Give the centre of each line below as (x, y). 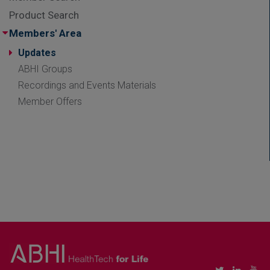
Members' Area (45, 33)
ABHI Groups (45, 69)
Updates (37, 52)
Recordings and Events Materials (87, 85)
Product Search (44, 15)
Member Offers (50, 101)
